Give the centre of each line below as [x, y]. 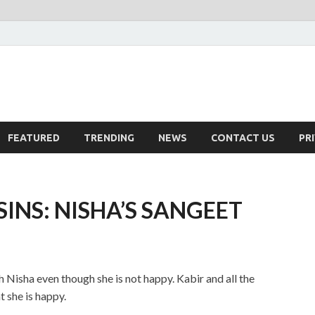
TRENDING [109, 137]
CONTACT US [243, 137]
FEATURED [34, 137]
